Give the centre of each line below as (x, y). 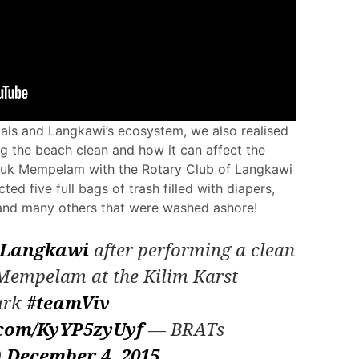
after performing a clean (192, 249)
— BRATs (184, 328)
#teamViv (68, 302)
